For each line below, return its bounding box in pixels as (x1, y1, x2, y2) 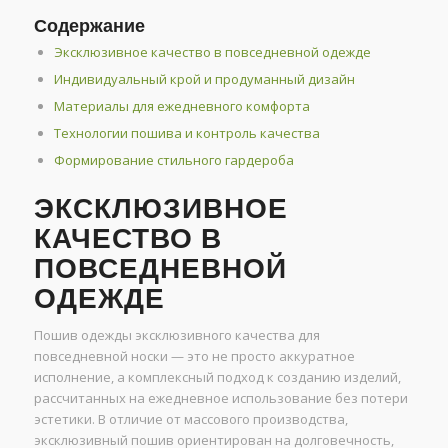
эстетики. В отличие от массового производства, (33, 410, 348, 429)
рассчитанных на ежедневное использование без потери (33, 389, 408, 408)
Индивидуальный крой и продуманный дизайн (53, 70, 355, 89)
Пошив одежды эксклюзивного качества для (33, 326, 320, 345)
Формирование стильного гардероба (53, 151, 294, 170)
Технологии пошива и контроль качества (53, 124, 320, 143)
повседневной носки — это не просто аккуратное (33, 347, 355, 366)
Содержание (33, 15, 145, 37)
